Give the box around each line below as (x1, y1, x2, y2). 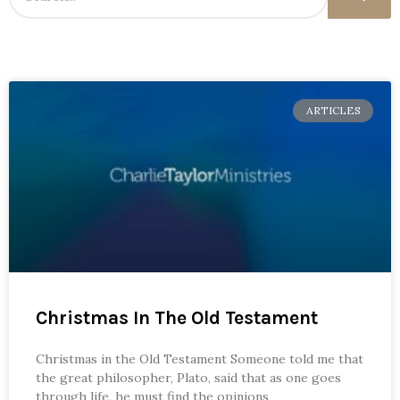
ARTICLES (305, 103, 361, 117)
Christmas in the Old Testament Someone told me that (36, 350, 363, 367)
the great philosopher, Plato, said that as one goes (36, 369, 341, 386)
